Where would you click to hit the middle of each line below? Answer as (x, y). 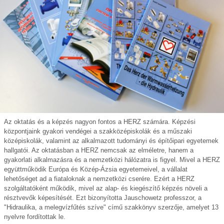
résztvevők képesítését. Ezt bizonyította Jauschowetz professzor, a (103, 197)
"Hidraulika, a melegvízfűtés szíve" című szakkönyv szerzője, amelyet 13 (111, 207)
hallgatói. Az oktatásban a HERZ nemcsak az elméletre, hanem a (99, 150)
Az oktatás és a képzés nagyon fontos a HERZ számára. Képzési (100, 121)
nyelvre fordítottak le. (35, 216)
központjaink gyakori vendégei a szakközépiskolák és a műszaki (98, 131)
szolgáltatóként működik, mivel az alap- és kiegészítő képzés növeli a (106, 188)
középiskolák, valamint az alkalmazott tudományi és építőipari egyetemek (111, 140)
